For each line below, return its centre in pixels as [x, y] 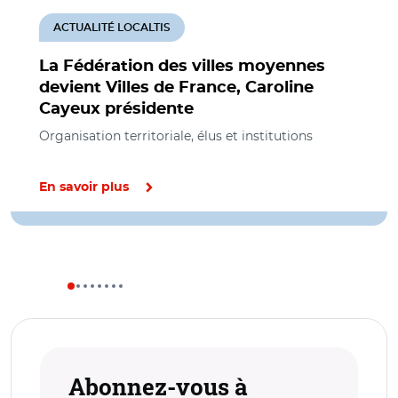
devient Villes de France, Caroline [176, 88]
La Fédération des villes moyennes [182, 67]
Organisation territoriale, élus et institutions [176, 136]
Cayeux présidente [116, 109]
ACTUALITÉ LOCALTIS [112, 28]
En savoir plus [84, 187]
